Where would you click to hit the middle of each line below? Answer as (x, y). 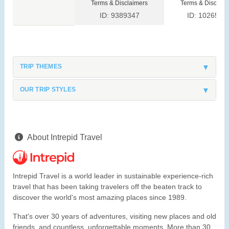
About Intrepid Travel (65, 138)
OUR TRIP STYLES (48, 89)
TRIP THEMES (41, 67)
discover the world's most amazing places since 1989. (100, 198)
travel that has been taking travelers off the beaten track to (107, 187)
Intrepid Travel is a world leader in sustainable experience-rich (113, 176)
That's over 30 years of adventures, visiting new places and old (114, 216)
